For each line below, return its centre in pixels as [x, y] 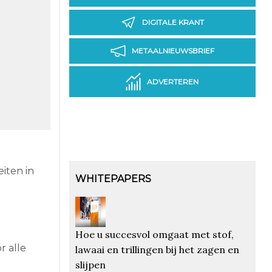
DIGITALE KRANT [173, 22]
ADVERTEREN [173, 82]
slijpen [90, 264]
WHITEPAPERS [113, 178]
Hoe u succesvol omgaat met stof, [154, 234]
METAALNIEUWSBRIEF [173, 51]
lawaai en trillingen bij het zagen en [157, 249]
